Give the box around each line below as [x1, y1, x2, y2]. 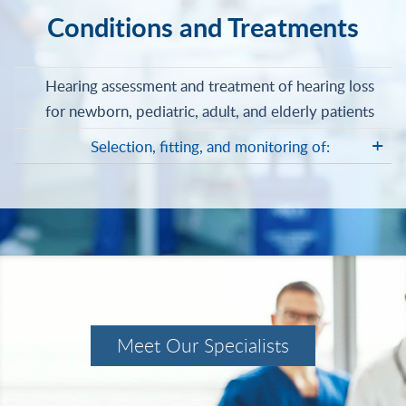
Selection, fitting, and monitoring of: [90, 135, 330, 158]
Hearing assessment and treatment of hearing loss [45, 74, 375, 97]
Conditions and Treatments [47, 8, 359, 46]
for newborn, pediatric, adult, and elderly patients [45, 100, 375, 122]
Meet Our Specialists [117, 332, 289, 358]
